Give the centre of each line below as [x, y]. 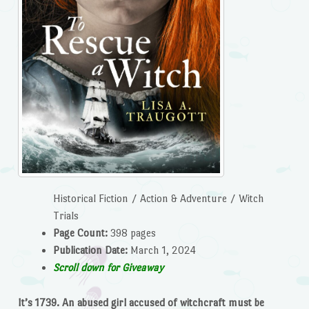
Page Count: [80, 233]
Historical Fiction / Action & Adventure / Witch [158, 199]
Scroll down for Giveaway [108, 268]
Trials [66, 216]
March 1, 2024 [161, 250]
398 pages [131, 233]
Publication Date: [90, 250]
